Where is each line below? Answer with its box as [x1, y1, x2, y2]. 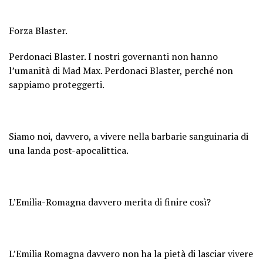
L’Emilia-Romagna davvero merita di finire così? [9, 195, 211, 208]
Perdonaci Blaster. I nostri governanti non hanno [9, 49, 218, 63]
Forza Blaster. [9, 23, 68, 37]
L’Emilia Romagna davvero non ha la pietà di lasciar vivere [9, 247, 253, 260]
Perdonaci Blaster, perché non [104, 63, 233, 77]
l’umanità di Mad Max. [9, 63, 104, 77]
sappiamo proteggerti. [9, 77, 104, 91]
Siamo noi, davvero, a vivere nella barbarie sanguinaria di [9, 129, 248, 143]
